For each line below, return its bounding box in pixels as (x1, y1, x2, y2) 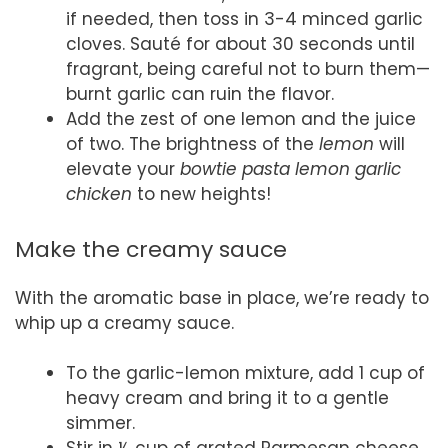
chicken (66, 182, 132, 207)
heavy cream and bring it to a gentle (66, 386, 389, 411)
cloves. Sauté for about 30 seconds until (66, 32, 415, 57)
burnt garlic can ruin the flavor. (66, 82, 334, 107)
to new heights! (132, 182, 271, 207)
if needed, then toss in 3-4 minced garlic (66, 7, 423, 32)
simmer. (66, 411, 135, 436)
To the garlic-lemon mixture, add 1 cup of (66, 361, 425, 386)
